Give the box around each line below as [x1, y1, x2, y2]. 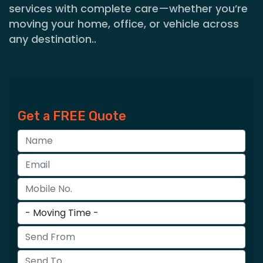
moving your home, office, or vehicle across [9, 16, 239, 31]
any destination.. [9, 32, 96, 46]
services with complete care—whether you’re [9, 1, 248, 16]
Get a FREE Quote [18, 109, 126, 123]
